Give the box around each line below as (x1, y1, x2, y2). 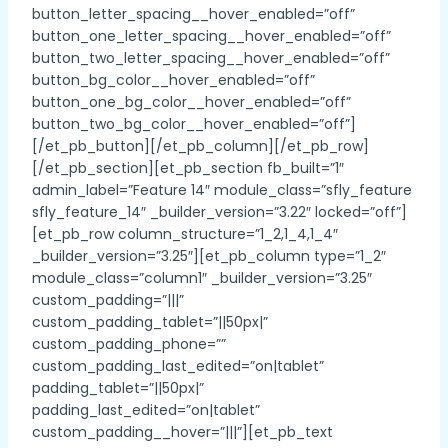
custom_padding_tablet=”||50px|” (32, 311, 268, 332)
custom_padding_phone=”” (32, 333, 226, 354)
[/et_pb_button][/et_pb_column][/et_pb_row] (32, 135, 369, 156)
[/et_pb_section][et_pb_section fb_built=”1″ (32, 157, 344, 178)
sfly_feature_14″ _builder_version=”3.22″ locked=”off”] (32, 201, 407, 222)
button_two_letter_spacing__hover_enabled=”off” (32, 47, 390, 68)
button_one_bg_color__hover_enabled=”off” (32, 91, 351, 112)
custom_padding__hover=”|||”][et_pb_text (32, 421, 333, 442)
